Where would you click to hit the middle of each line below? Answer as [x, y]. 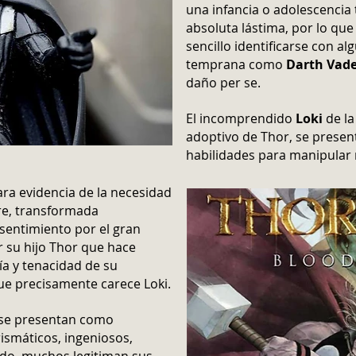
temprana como [236, 64]
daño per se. [223, 83]
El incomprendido [241, 118]
